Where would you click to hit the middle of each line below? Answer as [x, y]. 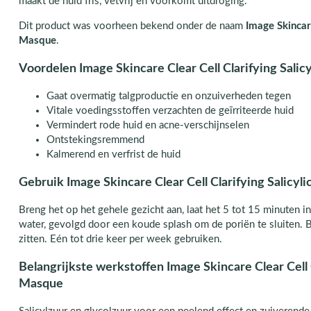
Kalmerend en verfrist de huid [113, 155]
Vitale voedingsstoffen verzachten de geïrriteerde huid [170, 111]
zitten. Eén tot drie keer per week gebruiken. [120, 239]
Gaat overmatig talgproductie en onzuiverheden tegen [168, 96]
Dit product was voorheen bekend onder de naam [132, 26]
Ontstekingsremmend [95, 140]
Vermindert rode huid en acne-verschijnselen [148, 126]
